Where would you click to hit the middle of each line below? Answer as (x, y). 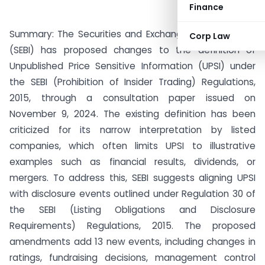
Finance (206, 7)
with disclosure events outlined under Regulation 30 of (132, 194)
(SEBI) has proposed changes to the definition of (132, 50)
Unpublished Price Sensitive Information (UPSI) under (132, 66)
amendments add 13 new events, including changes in (132, 242)
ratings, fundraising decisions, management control (132, 258)
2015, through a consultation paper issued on (132, 98)
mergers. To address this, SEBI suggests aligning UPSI (132, 178)
